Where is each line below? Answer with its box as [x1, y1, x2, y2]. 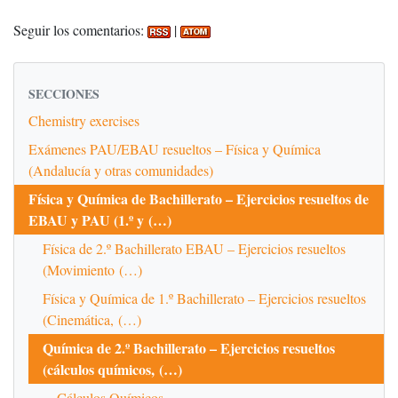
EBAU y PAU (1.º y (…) [28, 209, 171, 230]
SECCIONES [28, 84, 99, 103]
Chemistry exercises [28, 110, 139, 130]
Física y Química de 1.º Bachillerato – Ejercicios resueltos [43, 288, 366, 307]
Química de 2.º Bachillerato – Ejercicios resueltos [43, 337, 335, 358]
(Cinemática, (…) [43, 309, 141, 329]
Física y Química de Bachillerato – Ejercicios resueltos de [28, 187, 369, 209]
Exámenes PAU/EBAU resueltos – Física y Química [28, 139, 321, 158]
